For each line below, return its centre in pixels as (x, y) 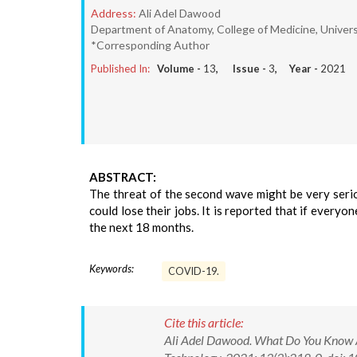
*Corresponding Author (150, 45)
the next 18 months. (141, 227)
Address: (114, 13)
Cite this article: (204, 322)
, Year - (298, 69)
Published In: (120, 69)
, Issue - (242, 69)
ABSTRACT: (123, 177)
